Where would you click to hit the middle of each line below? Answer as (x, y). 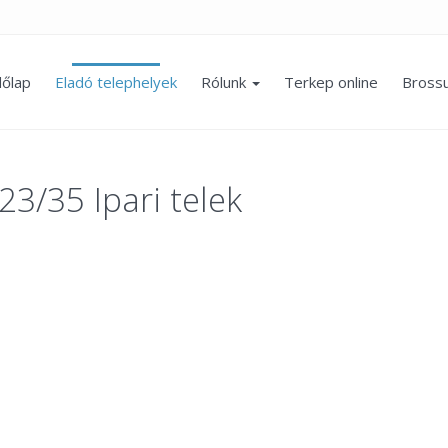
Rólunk (225, 82)
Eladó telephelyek (116, 82)
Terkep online (331, 82)
